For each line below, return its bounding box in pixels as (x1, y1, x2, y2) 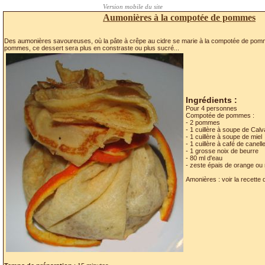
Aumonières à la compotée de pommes (103, 12, 256, 22)
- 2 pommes (186, 119, 220, 126)
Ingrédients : (186, 95, 237, 105)
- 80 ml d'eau (186, 154, 222, 161)
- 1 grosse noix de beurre (186, 147, 258, 154)
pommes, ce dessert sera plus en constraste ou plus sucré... (4, 44, 179, 51)
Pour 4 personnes (186, 105, 237, 112)
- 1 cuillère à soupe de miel (186, 133, 262, 140)
